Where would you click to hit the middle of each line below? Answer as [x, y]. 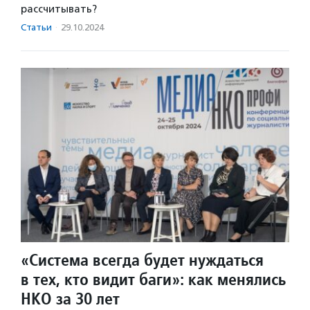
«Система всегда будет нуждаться [142, 260]
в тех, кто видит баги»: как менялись [153, 280]
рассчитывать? [59, 9]
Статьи [36, 28]
